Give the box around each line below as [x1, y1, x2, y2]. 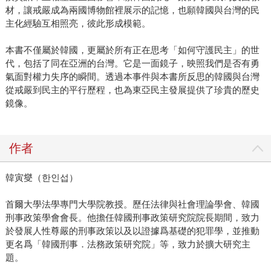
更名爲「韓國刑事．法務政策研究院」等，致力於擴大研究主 [5, 239, 250, 250]
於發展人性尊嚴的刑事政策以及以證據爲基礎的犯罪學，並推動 [5, 226, 260, 237]
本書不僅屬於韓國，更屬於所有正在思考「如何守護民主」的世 [5, 45, 260, 56]
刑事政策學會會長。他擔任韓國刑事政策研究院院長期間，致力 [5, 212, 260, 223]
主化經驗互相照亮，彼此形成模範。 [5, 18, 151, 29]
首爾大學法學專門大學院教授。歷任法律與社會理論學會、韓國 [5, 199, 260, 210]
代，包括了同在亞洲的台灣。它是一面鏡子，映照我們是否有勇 [5, 58, 260, 69]
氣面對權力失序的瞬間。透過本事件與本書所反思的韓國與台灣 [5, 71, 260, 82]
